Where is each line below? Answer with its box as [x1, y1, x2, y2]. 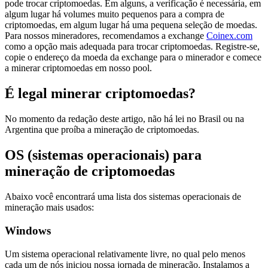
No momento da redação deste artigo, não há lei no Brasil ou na [5, 114, 244, 124]
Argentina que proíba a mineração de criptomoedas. [5, 124, 199, 135]
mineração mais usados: [5, 202, 94, 213]
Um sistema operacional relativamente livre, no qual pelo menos [5, 248, 245, 259]
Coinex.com [206, 31, 252, 41]
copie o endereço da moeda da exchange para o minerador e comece [5, 52, 261, 63]
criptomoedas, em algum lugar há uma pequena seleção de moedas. [5, 20, 257, 31]
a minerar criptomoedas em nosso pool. [5, 63, 152, 74]
